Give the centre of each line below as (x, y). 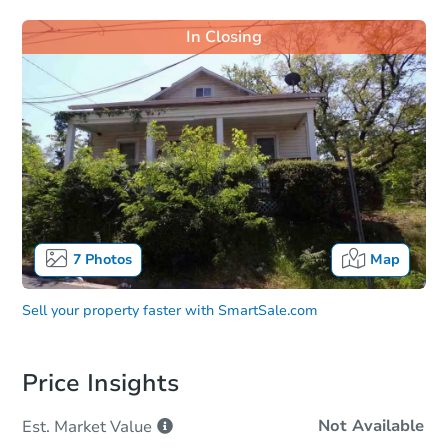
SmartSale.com (268, 311)
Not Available (371, 426)
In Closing (224, 37)
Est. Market (64, 427)
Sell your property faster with (118, 311)
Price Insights (100, 383)
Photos (106, 260)
